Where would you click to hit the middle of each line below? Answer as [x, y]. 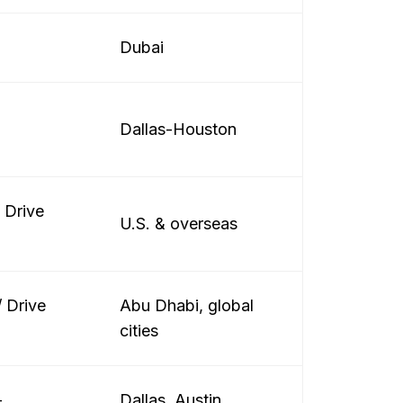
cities [139, 331]
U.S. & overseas [179, 224]
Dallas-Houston [178, 129]
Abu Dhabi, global [187, 305]
